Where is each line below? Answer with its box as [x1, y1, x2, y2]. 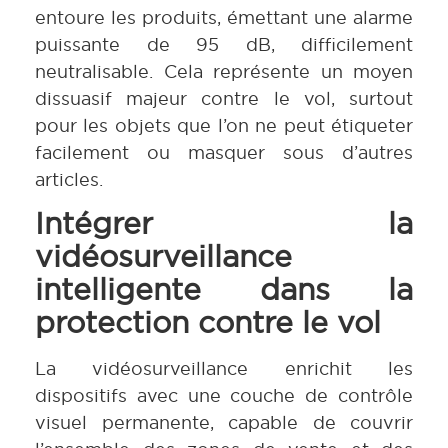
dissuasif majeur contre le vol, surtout [35, 86, 413, 110]
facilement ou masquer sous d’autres [35, 140, 413, 164]
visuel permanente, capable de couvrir [35, 410, 413, 434]
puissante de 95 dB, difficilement [35, 32, 413, 56]
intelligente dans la [35, 269, 413, 308]
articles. [35, 167, 103, 191]
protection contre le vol [35, 302, 381, 341]
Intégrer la [35, 203, 413, 242]
